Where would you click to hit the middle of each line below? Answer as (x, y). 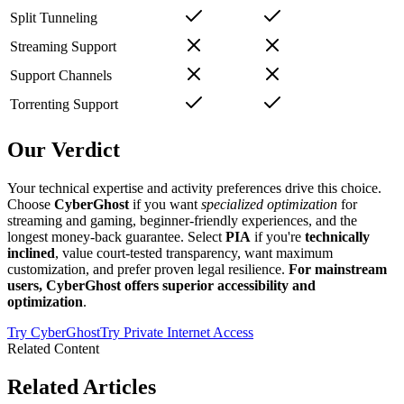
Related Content (53, 349)
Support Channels (61, 76)
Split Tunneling (54, 18)
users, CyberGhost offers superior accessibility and (161, 286)
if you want (165, 205)
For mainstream (338, 270)
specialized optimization (269, 205)
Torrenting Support (64, 105)
